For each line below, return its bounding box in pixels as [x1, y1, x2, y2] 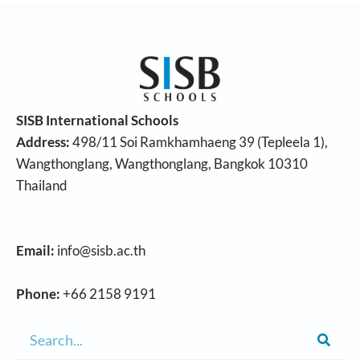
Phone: [16, 285, 60, 302]
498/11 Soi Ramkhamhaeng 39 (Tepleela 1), [70, 133, 328, 150]
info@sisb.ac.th [55, 242, 145, 259]
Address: [16, 133, 70, 150]
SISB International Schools [16, 112, 178, 129]
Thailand [16, 177, 67, 194]
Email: [16, 242, 55, 259]
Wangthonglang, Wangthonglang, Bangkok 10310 [16, 155, 308, 172]
